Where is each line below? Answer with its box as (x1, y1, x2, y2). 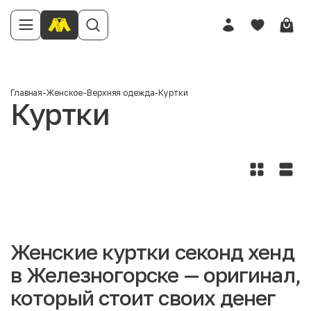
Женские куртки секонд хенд (10, 239, 294, 264)
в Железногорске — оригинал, (10, 262, 301, 287)
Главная (10, 87, 43, 98)
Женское (47, 87, 83, 98)
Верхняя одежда (87, 87, 155, 98)
